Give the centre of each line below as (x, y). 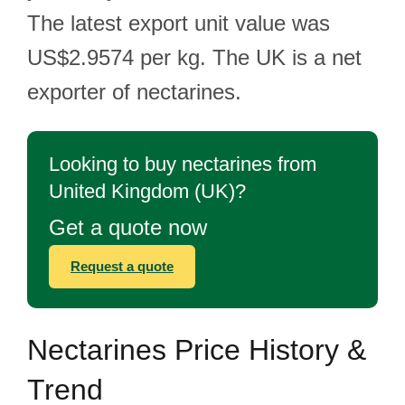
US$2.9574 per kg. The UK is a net (194, 57)
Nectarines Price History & (197, 350)
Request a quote (122, 266)
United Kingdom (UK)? (147, 191)
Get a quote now (128, 227)
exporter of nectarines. (134, 92)
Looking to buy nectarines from (183, 164)
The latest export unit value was (179, 23)
